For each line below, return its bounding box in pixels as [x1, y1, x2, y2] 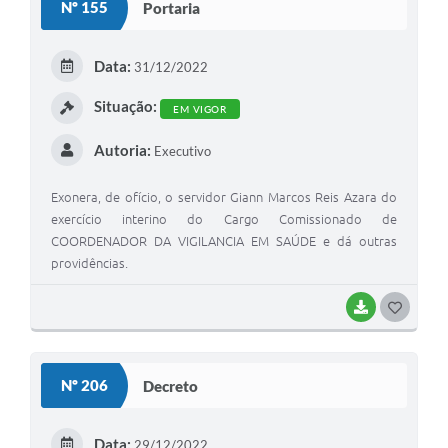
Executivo [150, 143, 211, 160]
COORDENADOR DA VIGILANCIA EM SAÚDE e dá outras [51, 234, 397, 249]
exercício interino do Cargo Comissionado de [51, 212, 397, 227]
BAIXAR [376, 301, 418, 314]
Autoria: [93, 141, 151, 160]
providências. [51, 256, 128, 271]
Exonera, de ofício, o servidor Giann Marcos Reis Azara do [51, 190, 397, 205]
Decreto [143, 376, 198, 395]
